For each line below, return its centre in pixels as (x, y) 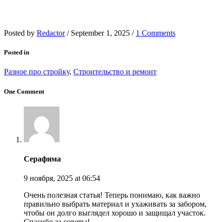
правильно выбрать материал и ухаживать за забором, (115, 204)
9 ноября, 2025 (49, 178)
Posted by (20, 33)
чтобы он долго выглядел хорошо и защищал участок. (115, 213)
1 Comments (156, 33)
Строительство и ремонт (115, 72)
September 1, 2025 (100, 33)
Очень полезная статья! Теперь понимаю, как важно (112, 195)
